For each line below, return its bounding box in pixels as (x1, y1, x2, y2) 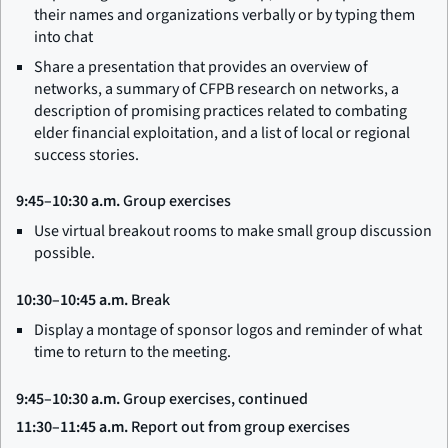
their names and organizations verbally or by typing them (34, 3, 415, 26)
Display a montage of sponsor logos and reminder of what (34, 318, 422, 341)
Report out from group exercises (128, 415, 350, 438)
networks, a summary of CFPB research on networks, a (34, 77, 399, 100)
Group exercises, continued (120, 387, 308, 410)
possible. (34, 242, 95, 265)
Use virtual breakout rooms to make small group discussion (34, 220, 432, 243)
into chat (34, 25, 93, 48)
